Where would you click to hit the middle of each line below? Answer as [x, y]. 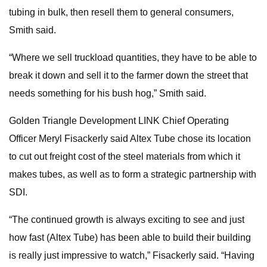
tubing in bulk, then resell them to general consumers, [121, 12]
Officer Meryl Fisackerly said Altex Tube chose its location [130, 139]
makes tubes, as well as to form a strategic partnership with [133, 174]
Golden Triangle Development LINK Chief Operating [119, 121]
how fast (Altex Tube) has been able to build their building [130, 237]
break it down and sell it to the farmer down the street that [128, 75]
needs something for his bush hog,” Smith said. [108, 93]
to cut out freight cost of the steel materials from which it [125, 156]
